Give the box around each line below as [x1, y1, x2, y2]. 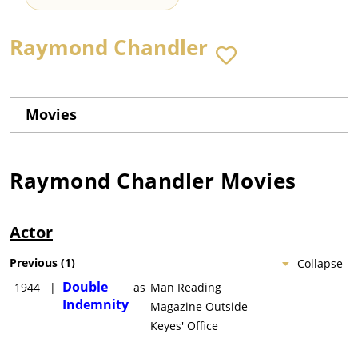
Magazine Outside [150, 299, 248, 315]
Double [62, 278, 108, 296]
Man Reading [150, 280, 221, 296]
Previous [10, 255, 58, 271]
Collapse [297, 256, 343, 272]
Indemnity [62, 296, 129, 314]
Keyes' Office [150, 318, 218, 334]
